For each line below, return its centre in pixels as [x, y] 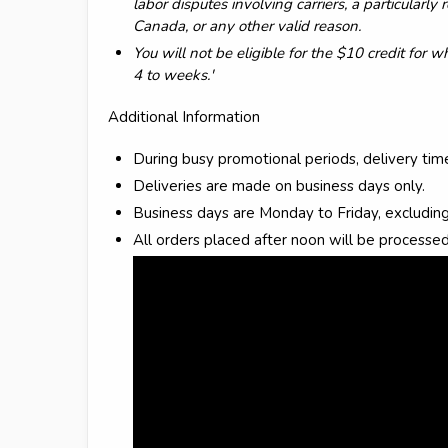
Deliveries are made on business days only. [279, 186]
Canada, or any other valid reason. [247, 26]
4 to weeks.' [173, 75]
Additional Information [184, 117]
